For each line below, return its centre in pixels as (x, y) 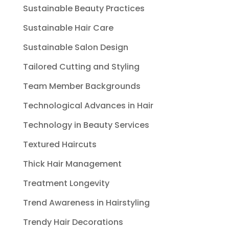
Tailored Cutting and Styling (81, 66)
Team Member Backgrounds (82, 86)
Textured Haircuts (60, 144)
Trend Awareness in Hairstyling (86, 202)
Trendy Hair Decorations (73, 222)
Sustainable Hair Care (68, 28)
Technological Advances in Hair (88, 105)
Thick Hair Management (72, 164)
